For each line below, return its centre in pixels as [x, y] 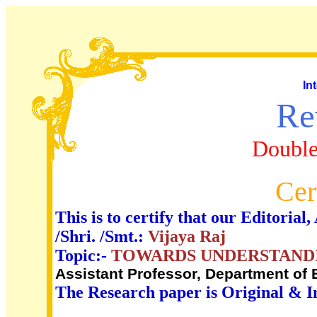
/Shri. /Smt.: [102, 236]
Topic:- [83, 255]
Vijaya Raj [187, 236]
